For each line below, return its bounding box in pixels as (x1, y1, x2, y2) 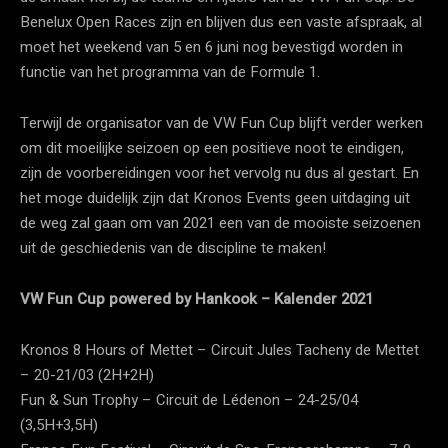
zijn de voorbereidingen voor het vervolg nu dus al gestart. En (20, 161, 419, 184)
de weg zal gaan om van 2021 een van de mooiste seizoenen (20, 211, 421, 234)
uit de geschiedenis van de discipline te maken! (20, 236, 326, 259)
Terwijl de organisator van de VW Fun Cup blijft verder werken (20, 111, 423, 134)
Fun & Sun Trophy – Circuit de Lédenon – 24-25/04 (20, 388, 358, 411)
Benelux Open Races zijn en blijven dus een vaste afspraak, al (20, 10, 422, 33)
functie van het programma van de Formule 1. (20, 60, 320, 83)
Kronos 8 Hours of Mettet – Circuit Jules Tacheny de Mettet (20, 338, 419, 361)
